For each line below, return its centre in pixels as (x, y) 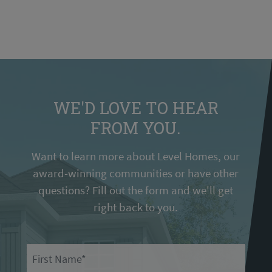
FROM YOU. (136, 128)
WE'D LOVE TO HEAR (136, 108)
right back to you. (136, 207)
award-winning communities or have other (136, 173)
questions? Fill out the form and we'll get (136, 190)
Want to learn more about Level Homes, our (136, 156)
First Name (46, 252)
